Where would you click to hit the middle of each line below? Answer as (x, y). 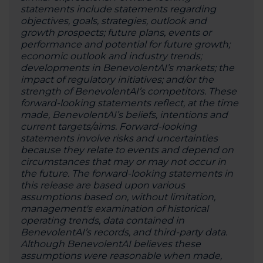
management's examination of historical (114, 209)
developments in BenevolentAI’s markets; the (127, 68)
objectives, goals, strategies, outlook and (114, 21)
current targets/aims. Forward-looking (109, 127)
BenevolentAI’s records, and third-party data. (124, 232)
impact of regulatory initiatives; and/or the (117, 80)
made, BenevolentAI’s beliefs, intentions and (124, 115)
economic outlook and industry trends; (111, 56)
